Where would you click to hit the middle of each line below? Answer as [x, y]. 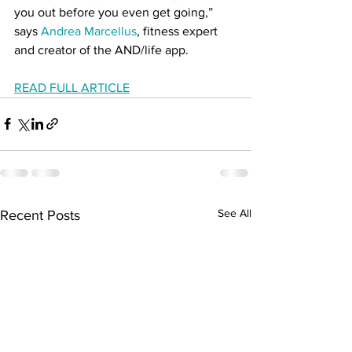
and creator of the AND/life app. [103, 49]
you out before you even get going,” [115, 12]
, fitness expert [179, 31]
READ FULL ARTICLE [72, 87]
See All [235, 213]
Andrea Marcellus [89, 31]
